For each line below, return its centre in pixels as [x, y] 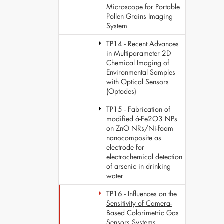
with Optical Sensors [138, 82]
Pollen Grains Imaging [140, 16]
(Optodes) [121, 91]
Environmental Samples [141, 72]
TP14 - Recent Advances [143, 44]
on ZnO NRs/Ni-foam [140, 128]
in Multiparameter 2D [139, 53]
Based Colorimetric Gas [143, 213]
